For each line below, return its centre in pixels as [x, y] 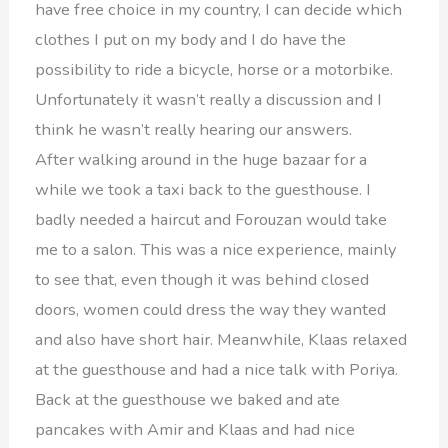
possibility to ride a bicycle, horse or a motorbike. [214, 69]
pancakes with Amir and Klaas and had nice [195, 429]
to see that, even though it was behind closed [202, 279]
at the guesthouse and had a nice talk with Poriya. [217, 369]
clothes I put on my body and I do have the [191, 39]
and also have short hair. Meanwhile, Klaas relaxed [221, 339]
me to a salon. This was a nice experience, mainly [216, 249]
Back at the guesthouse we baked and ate [188, 399]
